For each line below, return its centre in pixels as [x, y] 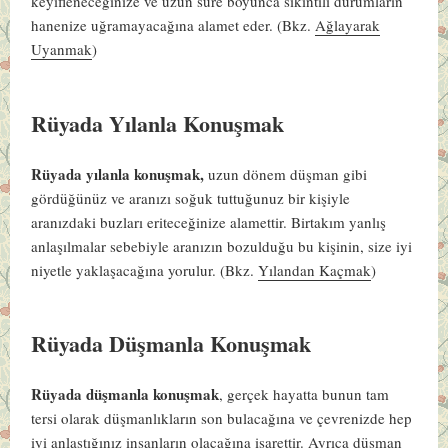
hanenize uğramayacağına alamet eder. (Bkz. [173, 24]
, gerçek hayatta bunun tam [304, 394]
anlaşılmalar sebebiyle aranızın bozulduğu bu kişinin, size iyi [222, 245]
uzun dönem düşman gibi [286, 173]
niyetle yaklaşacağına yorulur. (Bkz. [145, 269]
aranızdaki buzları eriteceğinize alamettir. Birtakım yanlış [209, 221]
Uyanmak [62, 48]
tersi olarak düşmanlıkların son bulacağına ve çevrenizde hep [222, 418]
